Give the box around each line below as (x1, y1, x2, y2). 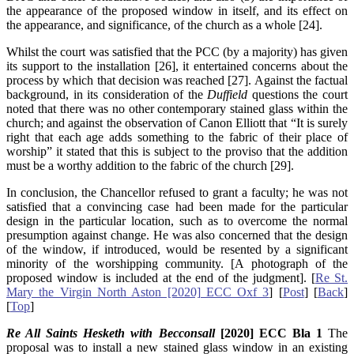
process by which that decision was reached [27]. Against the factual (6, 73, 348, 88)
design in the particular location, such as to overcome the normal (6, 214, 348, 228)
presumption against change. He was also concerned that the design (6, 228, 348, 243)
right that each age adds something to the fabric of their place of (6, 130, 348, 145)
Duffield (207, 88, 252, 102)
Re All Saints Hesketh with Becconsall (6, 326, 215, 341)
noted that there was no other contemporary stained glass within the (6, 102, 348, 116)
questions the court (251, 88, 348, 102)
